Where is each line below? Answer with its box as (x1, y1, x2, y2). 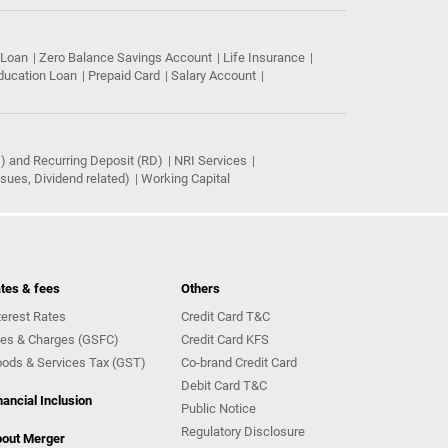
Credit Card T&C (181, 309, 270, 325)
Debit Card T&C (181, 378, 267, 394)
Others (181, 281, 220, 297)
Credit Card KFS (181, 332, 269, 348)
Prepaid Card (88, 68, 160, 84)
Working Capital (141, 171, 230, 187)
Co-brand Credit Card (181, 355, 297, 371)
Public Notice (181, 401, 256, 417)
